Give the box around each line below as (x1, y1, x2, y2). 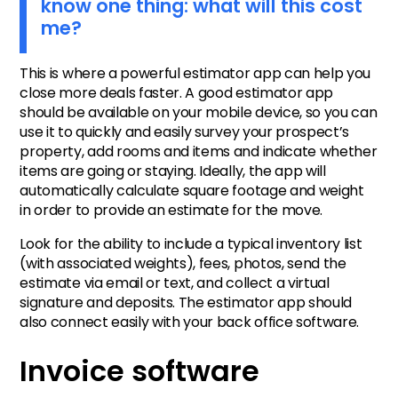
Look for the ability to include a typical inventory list (20, 233, 362, 254)
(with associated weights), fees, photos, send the (20, 252, 346, 274)
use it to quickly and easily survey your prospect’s (20, 121, 350, 142)
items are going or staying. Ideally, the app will (20, 160, 326, 181)
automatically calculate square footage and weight (20, 179, 364, 201)
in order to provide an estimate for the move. (20, 199, 322, 220)
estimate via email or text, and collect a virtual (20, 272, 330, 293)
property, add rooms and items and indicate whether (20, 140, 378, 162)
